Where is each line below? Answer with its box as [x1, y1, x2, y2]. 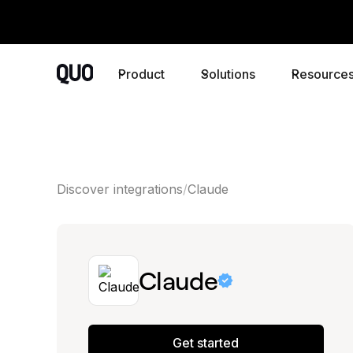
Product [117, 66, 165, 82]
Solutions [200, 66, 255, 82]
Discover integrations [57, 181, 183, 197]
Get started [173, 335, 240, 351]
